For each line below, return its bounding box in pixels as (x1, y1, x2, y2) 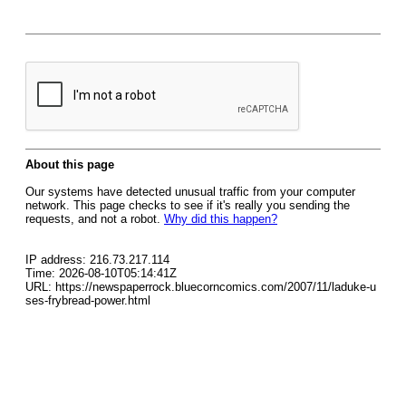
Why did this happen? (164, 212, 277, 226)
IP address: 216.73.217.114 (25, 253, 169, 266)
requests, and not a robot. (25, 212, 164, 226)
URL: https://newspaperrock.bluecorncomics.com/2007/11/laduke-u (25, 280, 376, 294)
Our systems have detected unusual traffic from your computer (25, 185, 355, 198)
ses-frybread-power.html (25, 294, 150, 307)
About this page (25, 158, 114, 171)
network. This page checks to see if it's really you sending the (25, 198, 350, 212)
